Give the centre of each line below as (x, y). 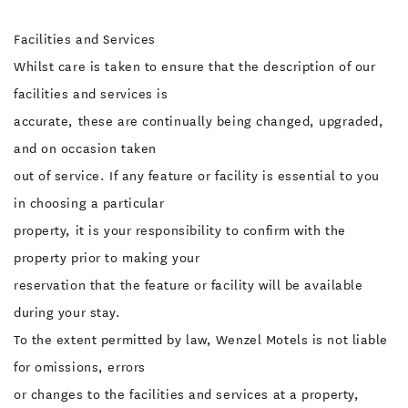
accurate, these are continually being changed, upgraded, (199, 121)
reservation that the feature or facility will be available (189, 285)
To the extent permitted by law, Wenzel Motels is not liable (201, 340)
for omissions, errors (80, 367)
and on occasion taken (85, 148)
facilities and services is (91, 94)
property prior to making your (107, 258)
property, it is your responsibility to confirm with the (180, 230)
